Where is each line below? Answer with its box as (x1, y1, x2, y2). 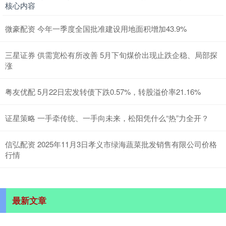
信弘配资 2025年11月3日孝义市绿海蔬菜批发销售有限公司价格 (5, 138, 217, 149)
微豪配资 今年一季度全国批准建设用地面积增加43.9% (5, 23, 187, 34)
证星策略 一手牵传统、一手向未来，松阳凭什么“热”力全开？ (5, 112, 209, 123)
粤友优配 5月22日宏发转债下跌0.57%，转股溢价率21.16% (5, 86, 201, 97)
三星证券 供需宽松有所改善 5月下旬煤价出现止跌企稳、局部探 (5, 49, 217, 60)
